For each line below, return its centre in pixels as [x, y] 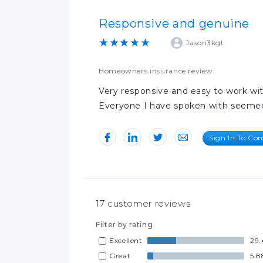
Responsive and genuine [174, 23]
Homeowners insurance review [156, 70]
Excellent [126, 240]
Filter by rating [124, 224]
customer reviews [148, 203]
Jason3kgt [205, 42]
